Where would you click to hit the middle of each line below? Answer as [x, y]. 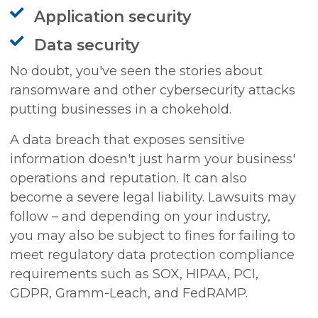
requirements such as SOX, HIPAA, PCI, [135, 274]
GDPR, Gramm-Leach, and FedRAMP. [129, 294]
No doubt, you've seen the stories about [137, 71]
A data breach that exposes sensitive [128, 140]
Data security [87, 45]
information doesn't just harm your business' [153, 159]
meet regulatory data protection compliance [153, 255]
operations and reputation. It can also [129, 179]
